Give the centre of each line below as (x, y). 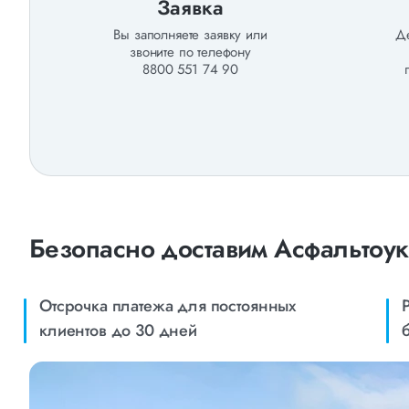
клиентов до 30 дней (118, 330)
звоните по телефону (190, 52)
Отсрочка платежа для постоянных (168, 306)
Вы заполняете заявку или (190, 35)
